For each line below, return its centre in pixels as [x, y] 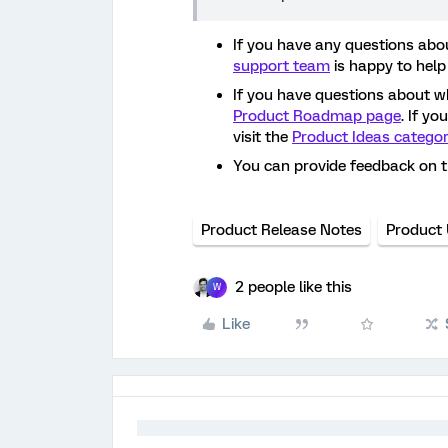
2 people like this [293, 286]
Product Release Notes [281, 229]
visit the [262, 136]
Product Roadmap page [317, 115]
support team [281, 65]
